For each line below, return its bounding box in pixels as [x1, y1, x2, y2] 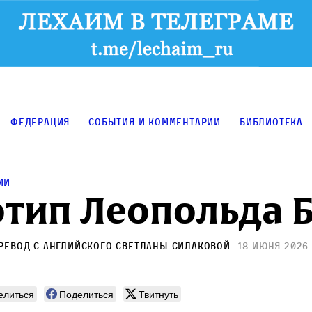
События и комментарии [88, 116, 221, 128]
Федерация [10, 116, 70, 128]
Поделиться [59, 287, 114, 302]
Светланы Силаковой [116, 240, 231, 252]
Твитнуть [139, 287, 178, 302]
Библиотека [240, 116, 304, 128]
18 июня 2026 [237, 240, 309, 252]
